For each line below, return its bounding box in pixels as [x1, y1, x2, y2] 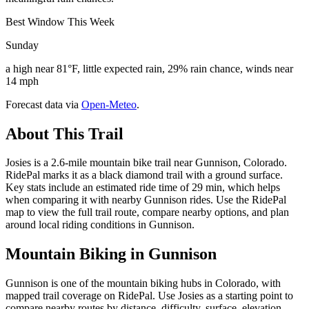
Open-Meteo [81, 98, 137, 110]
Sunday [6, 39, 39, 51]
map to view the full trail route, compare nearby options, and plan [6, 206, 289, 219]
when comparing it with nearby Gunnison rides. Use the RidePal [6, 194, 286, 206]
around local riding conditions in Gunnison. [6, 219, 195, 231]
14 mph [6, 74, 39, 87]
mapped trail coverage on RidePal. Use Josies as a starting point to [6, 290, 293, 302]
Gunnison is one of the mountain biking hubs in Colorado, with [6, 277, 281, 290]
